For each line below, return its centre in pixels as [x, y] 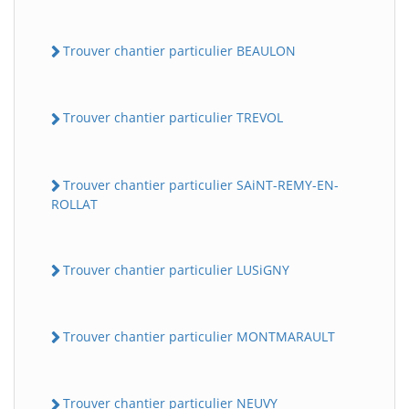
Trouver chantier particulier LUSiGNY [176, 269]
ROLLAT [74, 204]
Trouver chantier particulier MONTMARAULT [199, 337]
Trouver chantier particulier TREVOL [173, 118]
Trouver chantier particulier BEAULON [179, 51]
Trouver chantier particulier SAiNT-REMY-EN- [201, 184]
